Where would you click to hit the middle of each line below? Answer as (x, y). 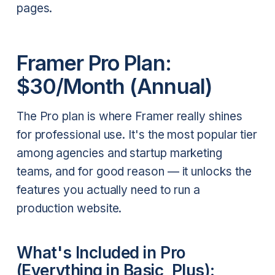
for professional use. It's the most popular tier (137, 135)
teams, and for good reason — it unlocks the (134, 172)
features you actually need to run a (108, 190)
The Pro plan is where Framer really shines (129, 117)
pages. (34, 9)
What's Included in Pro (101, 252)
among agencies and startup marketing (119, 153)
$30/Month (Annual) (114, 86)
